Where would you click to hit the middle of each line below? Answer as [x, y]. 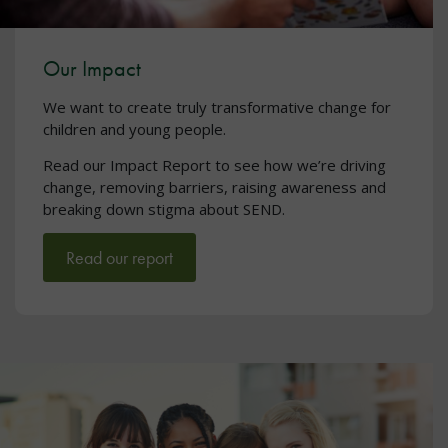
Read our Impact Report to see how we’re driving [214, 164]
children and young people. [134, 129]
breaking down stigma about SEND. [164, 208]
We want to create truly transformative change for [217, 107]
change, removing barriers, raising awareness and [214, 186]
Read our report [119, 258]
